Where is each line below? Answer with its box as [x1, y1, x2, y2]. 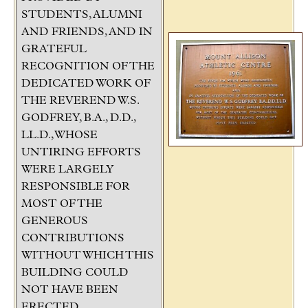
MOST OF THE [21, 198, 102, 210]
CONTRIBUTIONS [21, 232, 124, 244]
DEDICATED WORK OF [21, 78, 151, 89]
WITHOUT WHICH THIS [21, 250, 154, 261]
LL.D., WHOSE [21, 129, 98, 141]
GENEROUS [21, 215, 88, 227]
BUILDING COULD [21, 267, 129, 278]
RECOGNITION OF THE [21, 60, 155, 72]
